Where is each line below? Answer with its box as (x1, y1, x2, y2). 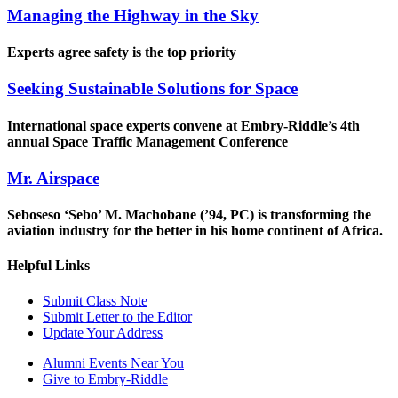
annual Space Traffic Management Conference (7, 133, 288, 149)
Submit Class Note (43, 292, 147, 308)
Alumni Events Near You (43, 354, 184, 370)
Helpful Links (7, 258, 90, 274)
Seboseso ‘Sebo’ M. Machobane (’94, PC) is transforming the (7, 207, 371, 223)
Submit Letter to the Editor (43, 308, 192, 324)
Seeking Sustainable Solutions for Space (7, 79, 298, 99)
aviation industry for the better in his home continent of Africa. (7, 223, 383, 239)
